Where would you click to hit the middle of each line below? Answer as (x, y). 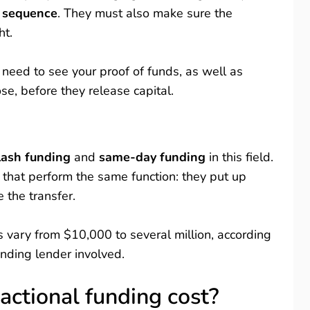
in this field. (241, 157)
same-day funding (154, 157)
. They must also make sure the (145, 13)
